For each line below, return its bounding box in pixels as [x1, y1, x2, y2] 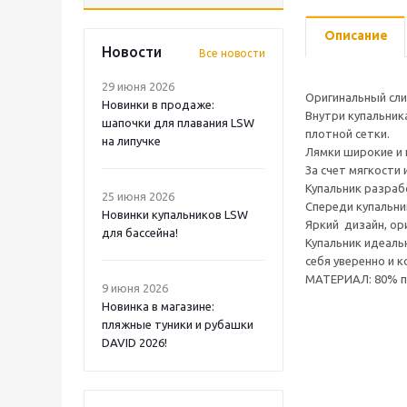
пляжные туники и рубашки [102, 318, 253, 331]
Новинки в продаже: [102, 98, 214, 111]
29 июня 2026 [102, 80, 174, 93]
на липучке [102, 134, 161, 147]
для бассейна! [102, 226, 178, 239]
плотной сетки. [305, 127, 390, 141]
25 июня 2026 [102, 190, 174, 203]
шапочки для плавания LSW [102, 116, 254, 129]
